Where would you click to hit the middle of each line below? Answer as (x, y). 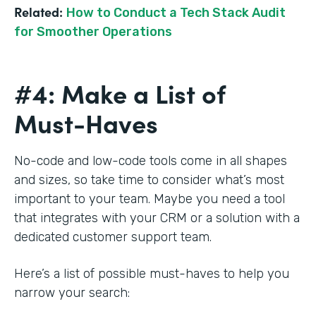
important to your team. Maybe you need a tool (150, 199)
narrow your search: (74, 293)
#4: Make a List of (120, 93)
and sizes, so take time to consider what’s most (149, 180)
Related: (38, 12)
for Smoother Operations (93, 32)
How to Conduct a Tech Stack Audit (176, 13)
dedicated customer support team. (115, 237)
